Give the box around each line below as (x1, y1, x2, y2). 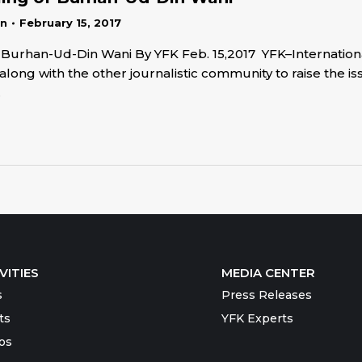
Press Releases (221, 288, 312, 302)
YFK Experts (221, 311, 293, 326)
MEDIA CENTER (221, 265, 315, 280)
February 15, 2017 (19, 16, 121, 29)
